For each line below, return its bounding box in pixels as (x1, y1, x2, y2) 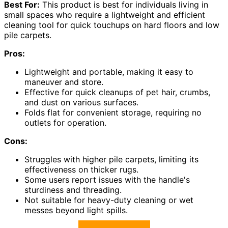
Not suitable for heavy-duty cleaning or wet (24, 195, 193, 206)
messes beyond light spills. (24, 205, 128, 216)
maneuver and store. (24, 77, 103, 88)
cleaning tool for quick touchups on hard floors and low (4, 20, 219, 31)
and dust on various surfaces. (24, 97, 138, 108)
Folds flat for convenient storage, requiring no (24, 107, 202, 118)
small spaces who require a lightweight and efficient (4, 10, 205, 20)
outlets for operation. (24, 118, 106, 128)
